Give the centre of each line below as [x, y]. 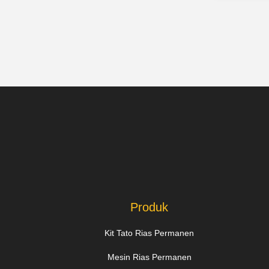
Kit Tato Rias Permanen [150, 233]
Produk [150, 207]
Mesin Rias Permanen [149, 257]
